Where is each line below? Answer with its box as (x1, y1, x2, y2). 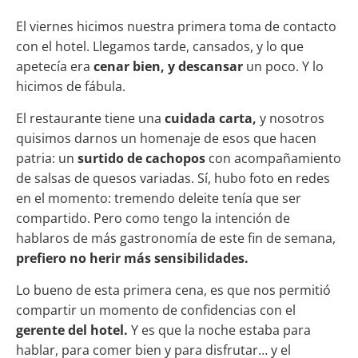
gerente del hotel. (16, 321, 128, 340)
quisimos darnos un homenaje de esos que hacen (16, 129, 316, 148)
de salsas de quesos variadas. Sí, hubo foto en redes (16, 169, 330, 188)
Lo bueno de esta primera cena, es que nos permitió (16, 281, 331, 300)
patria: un (16, 149, 78, 168)
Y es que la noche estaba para (128, 321, 311, 340)
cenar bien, (93, 58, 165, 76)
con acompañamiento (209, 149, 341, 168)
